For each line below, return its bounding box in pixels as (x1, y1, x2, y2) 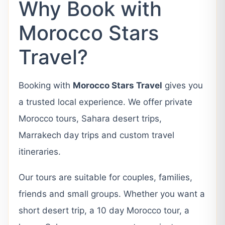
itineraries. (19, 147, 61, 157)
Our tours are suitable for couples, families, (19, 172, 192, 183)
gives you (162, 80, 203, 91)
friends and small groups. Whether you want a (19, 189, 205, 199)
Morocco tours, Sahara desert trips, (19, 114, 162, 124)
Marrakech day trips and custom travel (19, 130, 174, 141)
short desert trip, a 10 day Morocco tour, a (19, 205, 189, 216)
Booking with (19, 80, 73, 91)
